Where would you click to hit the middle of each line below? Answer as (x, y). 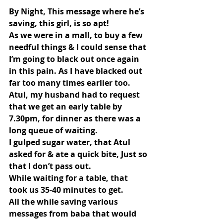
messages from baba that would (74, 214)
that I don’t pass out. (50, 166)
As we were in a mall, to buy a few (77, 35)
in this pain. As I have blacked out (77, 71)
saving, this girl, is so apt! (59, 24)
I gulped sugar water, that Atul (71, 142)
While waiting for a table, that (69, 178)
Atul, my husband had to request (75, 95)
